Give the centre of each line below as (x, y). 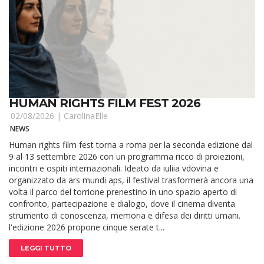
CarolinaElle (85, 116)
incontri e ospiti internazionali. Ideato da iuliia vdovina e (114, 169)
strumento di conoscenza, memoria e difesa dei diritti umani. (125, 216)
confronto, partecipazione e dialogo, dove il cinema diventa (122, 204)
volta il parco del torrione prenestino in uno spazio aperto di (123, 192)
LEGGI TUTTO (46, 248)
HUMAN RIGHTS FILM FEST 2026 (105, 103)
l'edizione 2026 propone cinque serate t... (87, 227)
